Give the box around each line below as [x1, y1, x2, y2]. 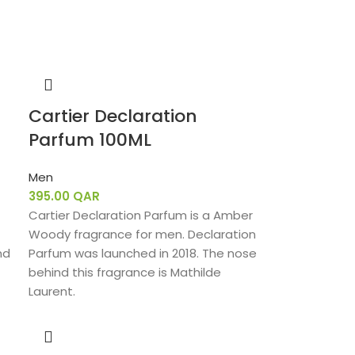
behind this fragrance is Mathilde [29, 264, 222, 281]
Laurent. [29, 283, 76, 300]
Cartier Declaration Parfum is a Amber [29, 207, 254, 223]
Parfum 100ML [29, 128, 152, 152]
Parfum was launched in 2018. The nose [29, 245, 258, 261]
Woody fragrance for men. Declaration [29, 226, 257, 242]
